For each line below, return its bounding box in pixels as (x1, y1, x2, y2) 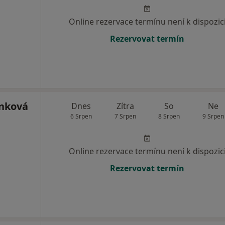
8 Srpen (158, 112, 180, 121)
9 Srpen (202, 112, 224, 121)
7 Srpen (114, 112, 136, 121)
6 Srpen (70, 112, 92, 121)
